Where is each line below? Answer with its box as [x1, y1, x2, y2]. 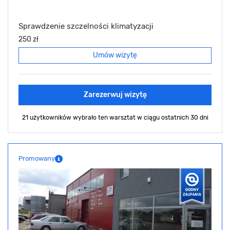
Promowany [18, 155, 55, 163]
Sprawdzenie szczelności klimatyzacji [18, 22, 154, 31]
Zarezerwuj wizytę [83, 90, 147, 100]
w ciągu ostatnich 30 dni [137, 114, 208, 122]
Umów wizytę [93, 51, 137, 60]
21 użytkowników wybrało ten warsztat [22, 114, 137, 122]
